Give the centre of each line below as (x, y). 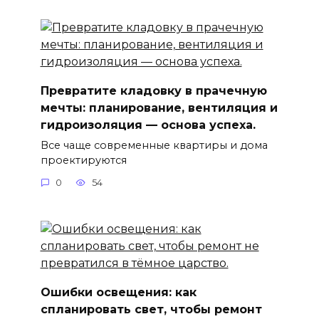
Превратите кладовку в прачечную (153, 90)
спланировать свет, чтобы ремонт (151, 309)
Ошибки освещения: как (118, 292)
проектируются (83, 160)
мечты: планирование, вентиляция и (159, 108)
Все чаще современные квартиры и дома (154, 145)
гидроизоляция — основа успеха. (148, 125)
